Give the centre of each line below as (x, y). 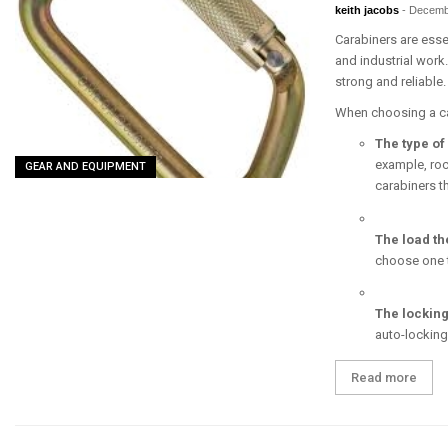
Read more (384, 377)
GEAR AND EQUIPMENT (85, 166)
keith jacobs (369, 10)
